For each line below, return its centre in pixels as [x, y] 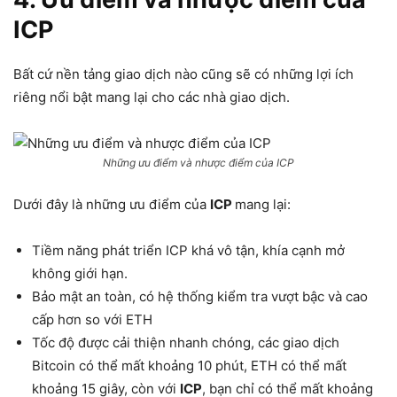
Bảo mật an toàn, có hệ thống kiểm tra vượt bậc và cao [200, 296]
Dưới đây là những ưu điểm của [112, 204]
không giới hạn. [80, 273]
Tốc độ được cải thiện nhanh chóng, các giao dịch [186, 343]
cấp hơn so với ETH [92, 319]
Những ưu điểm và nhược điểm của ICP [198, 163]
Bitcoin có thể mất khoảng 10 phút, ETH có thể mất [189, 366]
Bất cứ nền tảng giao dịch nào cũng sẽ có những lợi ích [183, 74]
